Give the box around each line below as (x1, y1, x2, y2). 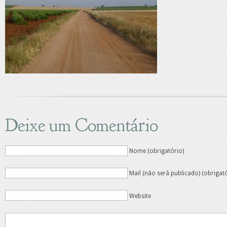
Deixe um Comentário (5, 113, 158, 137)
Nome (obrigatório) (129, 147, 184, 155)
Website (129, 192, 152, 200)
